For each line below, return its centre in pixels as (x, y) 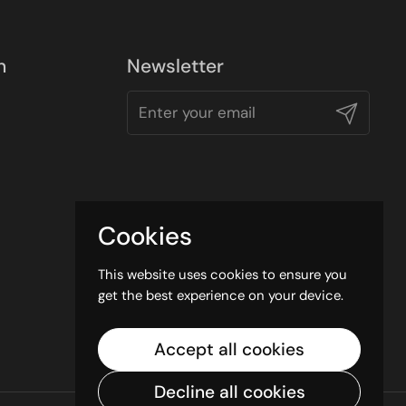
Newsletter (175, 66)
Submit (358, 112)
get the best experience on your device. (221, 295)
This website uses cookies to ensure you (222, 274)
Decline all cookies (229, 392)
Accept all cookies (229, 349)
